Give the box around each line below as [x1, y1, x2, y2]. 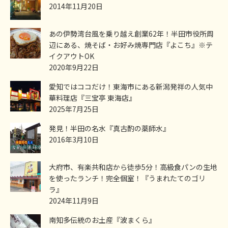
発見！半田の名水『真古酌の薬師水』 [49, 123, 170, 133]
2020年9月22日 [49, 62, 99, 72]
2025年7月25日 [49, 103, 99, 114]
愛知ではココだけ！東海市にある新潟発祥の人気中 [49, 81, 213, 92]
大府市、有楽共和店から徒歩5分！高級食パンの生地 [49, 161, 217, 172]
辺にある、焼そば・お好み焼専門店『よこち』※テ [49, 39, 213, 50]
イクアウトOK [49, 50, 94, 61]
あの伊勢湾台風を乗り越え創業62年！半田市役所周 [49, 28, 214, 39]
